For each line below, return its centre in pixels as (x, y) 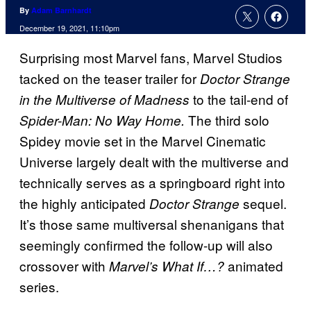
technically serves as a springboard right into (152, 183)
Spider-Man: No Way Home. (102, 120)
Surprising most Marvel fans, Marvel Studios (151, 58)
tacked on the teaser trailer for (110, 78)
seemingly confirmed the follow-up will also (146, 245)
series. (39, 287)
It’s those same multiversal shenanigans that (152, 224)
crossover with (64, 266)
